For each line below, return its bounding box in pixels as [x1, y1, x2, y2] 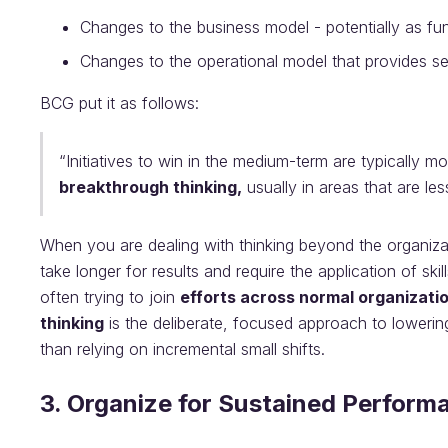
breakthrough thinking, [59, 177, 242, 197]
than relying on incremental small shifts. [40, 339, 325, 359]
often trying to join [40, 287, 180, 307]
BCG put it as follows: [40, 93, 199, 113]
